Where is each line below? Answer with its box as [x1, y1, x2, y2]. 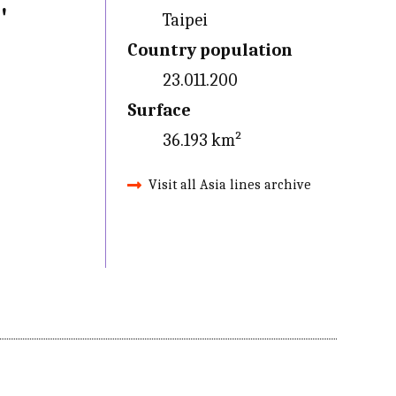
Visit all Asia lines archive [148, 177, 311, 193]
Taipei [162, 10, 208, 30]
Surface [126, 100, 191, 120]
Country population [126, 40, 293, 60]
